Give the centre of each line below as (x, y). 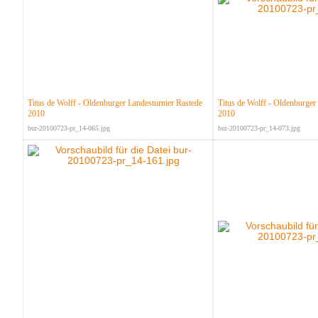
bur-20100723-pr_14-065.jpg (68, 128)
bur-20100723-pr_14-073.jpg (259, 128)
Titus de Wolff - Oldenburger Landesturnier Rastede (115, 103)
